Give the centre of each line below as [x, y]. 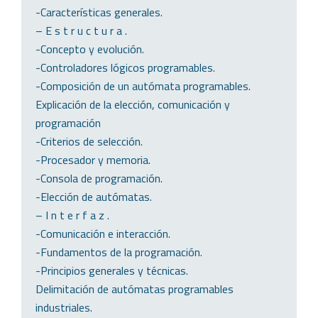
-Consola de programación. [99, 178]
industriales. [64, 307]
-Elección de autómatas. [94, 196]
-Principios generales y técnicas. [112, 270]
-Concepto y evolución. [90, 49]
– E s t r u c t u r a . [81, 30]
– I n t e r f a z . [72, 215]
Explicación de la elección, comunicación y [133, 104]
